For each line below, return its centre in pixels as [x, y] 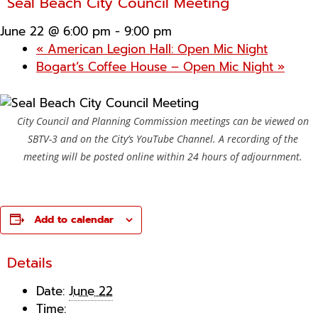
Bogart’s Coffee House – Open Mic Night [157, 67]
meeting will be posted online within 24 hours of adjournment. [163, 156]
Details [30, 263]
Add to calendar [73, 220]
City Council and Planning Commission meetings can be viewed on [163, 121]
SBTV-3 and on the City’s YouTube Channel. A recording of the [163, 138]
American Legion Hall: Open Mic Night [155, 49]
